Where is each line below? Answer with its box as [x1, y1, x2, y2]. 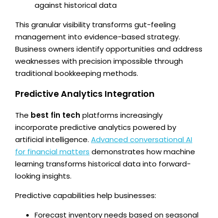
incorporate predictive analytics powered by [15, 122, 177, 132]
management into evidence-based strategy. [15, 32, 181, 42]
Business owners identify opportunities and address [15, 44, 203, 54]
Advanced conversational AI [91, 134, 193, 145]
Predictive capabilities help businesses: [15, 190, 157, 200]
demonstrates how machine [90, 146, 196, 157]
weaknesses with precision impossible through [15, 56, 183, 67]
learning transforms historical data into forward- [15, 158, 191, 169]
